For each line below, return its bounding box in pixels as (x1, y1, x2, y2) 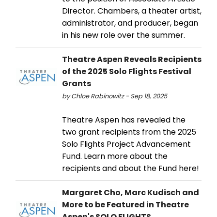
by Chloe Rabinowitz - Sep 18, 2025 (62, 92, 167, 101)
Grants (62, 78, 91, 90)
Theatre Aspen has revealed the (62, 114, 186, 126)
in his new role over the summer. (62, 30, 185, 41)
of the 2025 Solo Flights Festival (62, 66, 191, 77)
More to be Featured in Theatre (62, 199, 189, 211)
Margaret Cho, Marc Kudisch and (62, 187, 199, 199)
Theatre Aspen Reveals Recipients (62, 54, 201, 65)
